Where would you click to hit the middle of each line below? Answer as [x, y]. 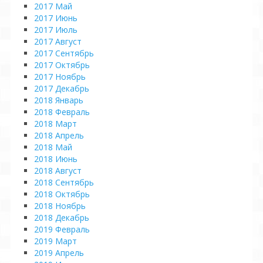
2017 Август [58, 41]
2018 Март [55, 124]
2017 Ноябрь [60, 77]
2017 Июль [56, 30]
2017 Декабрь [62, 88]
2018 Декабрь [62, 218]
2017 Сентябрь [64, 53]
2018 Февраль [62, 112]
